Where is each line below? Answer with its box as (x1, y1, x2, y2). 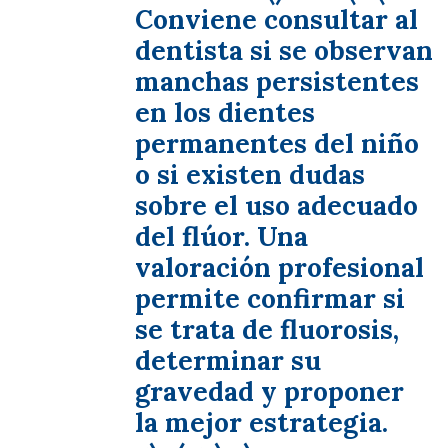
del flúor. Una (135, 219, 308, 254)
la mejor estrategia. (135, 405, 388, 440)
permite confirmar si (135, 281, 405, 316)
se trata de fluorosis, (135, 312, 399, 347)
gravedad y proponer (135, 374, 404, 409)
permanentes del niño (135, 126, 419, 161)
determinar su (135, 343, 321, 378)
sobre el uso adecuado (135, 188, 418, 223)
